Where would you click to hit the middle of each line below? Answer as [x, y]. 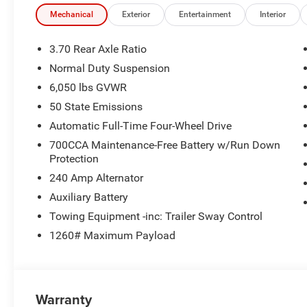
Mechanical [72, 14]
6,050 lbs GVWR [88, 87]
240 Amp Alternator [97, 177]
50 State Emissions [96, 106]
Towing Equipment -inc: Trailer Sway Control [156, 216]
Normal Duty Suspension [110, 68]
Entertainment [205, 14]
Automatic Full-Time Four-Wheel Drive [141, 125]
